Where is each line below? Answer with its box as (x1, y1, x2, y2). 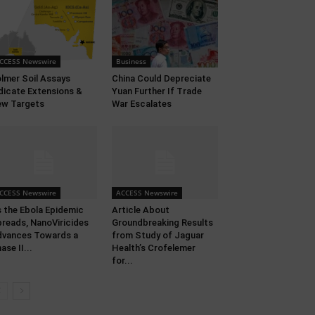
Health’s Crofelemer (111, 243, 195, 254)
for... (111, 255, 133, 266)
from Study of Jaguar (111, 230, 204, 241)
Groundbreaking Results (111, 217, 213, 229)
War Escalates (111, 98, 172, 110)
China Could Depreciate (111, 73, 211, 84)
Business (115, 56, 146, 67)
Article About (111, 205, 169, 216)
